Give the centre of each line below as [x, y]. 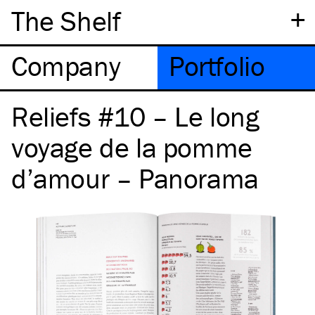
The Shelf [66, 21]
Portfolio [217, 66]
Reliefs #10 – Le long [135, 116]
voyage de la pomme [132, 147]
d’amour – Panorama [135, 178]
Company [66, 66]
